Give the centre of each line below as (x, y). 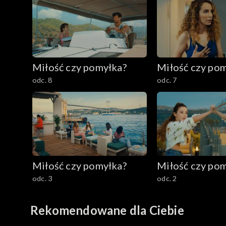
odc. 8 (42, 80)
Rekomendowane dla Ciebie (107, 210)
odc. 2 (167, 179)
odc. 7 (167, 80)
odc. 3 (42, 179)
